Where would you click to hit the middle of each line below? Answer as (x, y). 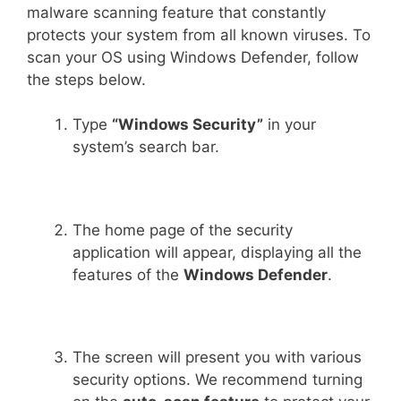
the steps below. (86, 79)
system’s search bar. (146, 147)
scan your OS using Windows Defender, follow (193, 57)
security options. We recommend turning (218, 380)
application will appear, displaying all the (217, 252)
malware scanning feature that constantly (176, 12)
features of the (128, 274)
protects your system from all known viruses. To (199, 34)
